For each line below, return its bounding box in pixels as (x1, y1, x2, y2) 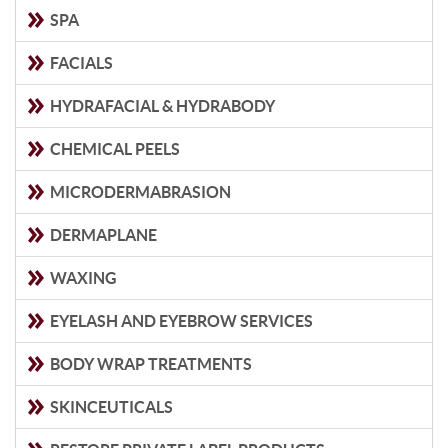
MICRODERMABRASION (46, 183, 231, 201)
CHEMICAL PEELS (46, 140, 180, 158)
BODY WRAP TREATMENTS (46, 355, 252, 373)
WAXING (46, 269, 117, 287)
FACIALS (46, 54, 113, 72)
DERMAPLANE (46, 226, 157, 244)
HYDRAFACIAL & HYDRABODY (46, 97, 275, 115)
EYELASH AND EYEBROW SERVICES (46, 312, 313, 330)
